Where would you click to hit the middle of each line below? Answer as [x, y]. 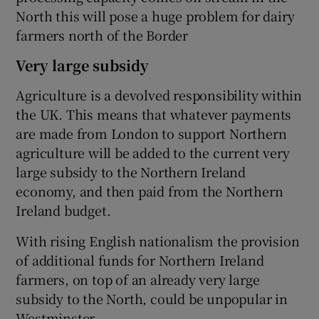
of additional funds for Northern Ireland [140, 260]
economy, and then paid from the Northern [150, 191]
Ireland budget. [63, 210]
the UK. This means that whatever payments [154, 114]
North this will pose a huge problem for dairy [155, 16]
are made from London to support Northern [151, 134]
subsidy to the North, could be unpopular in [152, 299]
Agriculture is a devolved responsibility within [159, 95]
